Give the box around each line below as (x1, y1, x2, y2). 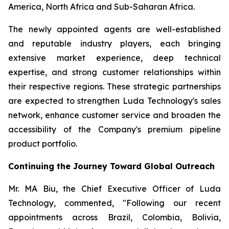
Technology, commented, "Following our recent (8, 198, 221, 208)
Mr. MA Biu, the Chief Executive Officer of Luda (8, 184, 221, 194)
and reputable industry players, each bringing (8, 38, 221, 49)
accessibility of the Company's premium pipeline (8, 124, 221, 134)
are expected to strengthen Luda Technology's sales (8, 96, 221, 106)
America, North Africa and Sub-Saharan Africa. (8, 2, 195, 12)
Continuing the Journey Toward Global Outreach (8, 161, 215, 171)
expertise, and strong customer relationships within (8, 67, 221, 77)
